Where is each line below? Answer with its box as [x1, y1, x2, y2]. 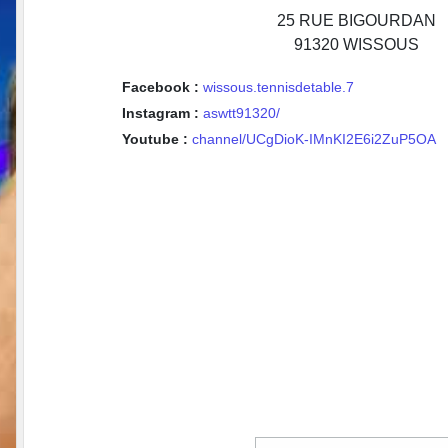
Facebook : [122, 78, 203, 95]
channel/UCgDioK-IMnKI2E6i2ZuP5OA [192, 130, 436, 147]
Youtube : [122, 130, 192, 147]
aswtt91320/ [203, 104, 280, 121]
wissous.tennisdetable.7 [203, 78, 354, 95]
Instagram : [122, 104, 203, 121]
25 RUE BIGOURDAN [276, 11, 436, 29]
